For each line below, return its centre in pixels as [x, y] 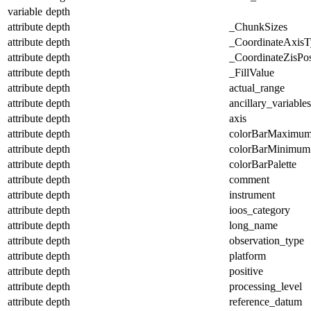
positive [246, 271]
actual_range [257, 87]
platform [247, 255]
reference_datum [266, 301]
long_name [253, 225]
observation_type [267, 240]
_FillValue [252, 72]
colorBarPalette [263, 164]
